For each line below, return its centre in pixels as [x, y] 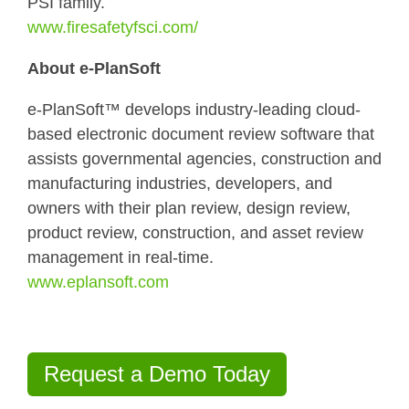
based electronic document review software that [201, 134]
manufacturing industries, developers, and [180, 183]
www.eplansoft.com [98, 282]
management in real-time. [121, 257]
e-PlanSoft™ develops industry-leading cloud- [194, 109]
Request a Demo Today [157, 373]
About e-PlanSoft [94, 68]
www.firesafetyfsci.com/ [115, 27]
